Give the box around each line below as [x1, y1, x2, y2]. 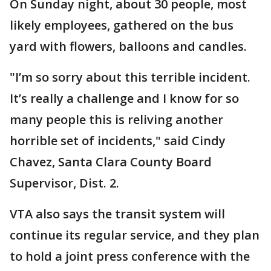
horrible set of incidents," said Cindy [10, 132, 226, 149]
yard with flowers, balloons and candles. [10, 38, 253, 54]
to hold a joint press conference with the [10, 248, 250, 264]
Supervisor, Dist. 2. [10, 175, 122, 191]
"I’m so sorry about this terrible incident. [10, 69, 250, 85]
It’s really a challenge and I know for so [10, 90, 239, 106]
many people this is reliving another [10, 111, 223, 128]
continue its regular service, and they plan [10, 227, 260, 243]
